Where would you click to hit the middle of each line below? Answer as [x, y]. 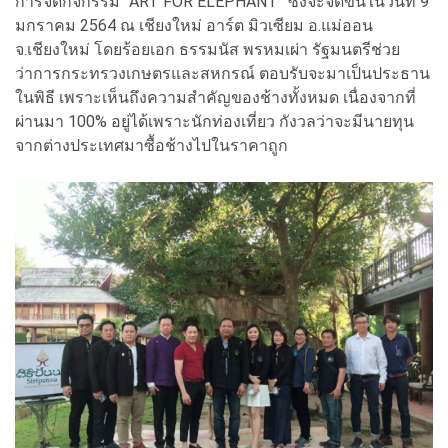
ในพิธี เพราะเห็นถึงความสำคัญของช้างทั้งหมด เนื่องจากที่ [215, 97]
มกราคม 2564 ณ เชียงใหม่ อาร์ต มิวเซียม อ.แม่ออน [194, 25]
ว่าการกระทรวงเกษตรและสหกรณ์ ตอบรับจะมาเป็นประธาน [222, 73]
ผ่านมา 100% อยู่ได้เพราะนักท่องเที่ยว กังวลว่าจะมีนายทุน [214, 121]
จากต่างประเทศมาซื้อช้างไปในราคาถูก [151, 145]
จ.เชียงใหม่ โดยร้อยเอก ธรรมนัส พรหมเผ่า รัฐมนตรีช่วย [207, 49]
